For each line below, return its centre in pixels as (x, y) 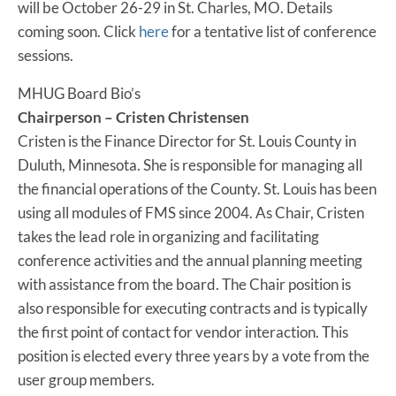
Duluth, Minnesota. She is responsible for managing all (190, 164)
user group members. (86, 379)
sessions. (46, 55)
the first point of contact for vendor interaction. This (183, 331)
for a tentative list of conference (273, 31)
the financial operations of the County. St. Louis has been (197, 188)
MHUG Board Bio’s (79, 93)
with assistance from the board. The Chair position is (184, 284)
